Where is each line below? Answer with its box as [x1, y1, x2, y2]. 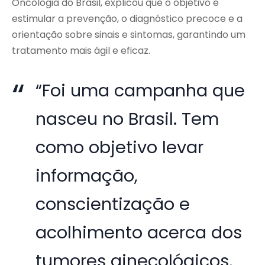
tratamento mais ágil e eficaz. [12, 44, 150, 58]
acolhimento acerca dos [35, 221, 243, 245]
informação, [35, 164, 138, 188]
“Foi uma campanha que [35, 79, 245, 103]
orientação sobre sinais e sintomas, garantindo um [12, 28, 245, 42]
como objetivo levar [35, 135, 204, 160]
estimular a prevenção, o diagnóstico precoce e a [12, 12, 243, 26]
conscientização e [35, 192, 190, 216]
